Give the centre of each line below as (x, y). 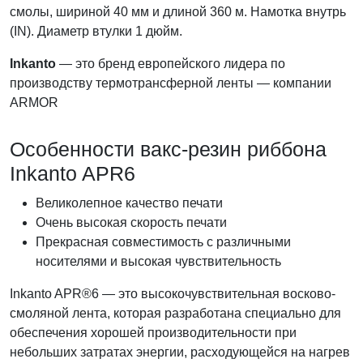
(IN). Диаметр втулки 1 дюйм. (96, 32)
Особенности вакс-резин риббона (168, 149)
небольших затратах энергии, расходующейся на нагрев (180, 352)
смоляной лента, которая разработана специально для (175, 314)
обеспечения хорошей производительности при (153, 333)
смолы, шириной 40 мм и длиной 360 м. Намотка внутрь (178, 12)
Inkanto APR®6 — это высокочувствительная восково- (173, 294)
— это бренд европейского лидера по (171, 64)
